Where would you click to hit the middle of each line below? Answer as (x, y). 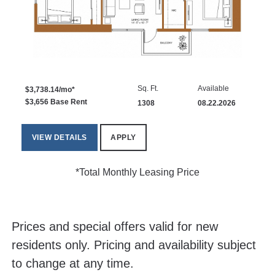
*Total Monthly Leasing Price (137, 172)
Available (213, 89)
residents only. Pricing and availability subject (134, 245)
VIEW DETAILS (60, 138)
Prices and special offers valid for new (114, 227)
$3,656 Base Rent (56, 102)
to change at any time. (72, 264)
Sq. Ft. (148, 89)
